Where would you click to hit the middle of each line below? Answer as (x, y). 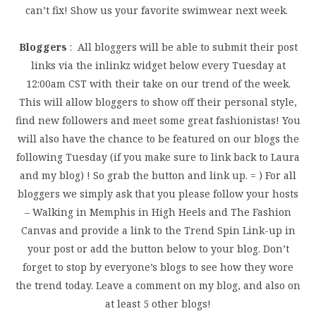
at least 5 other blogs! (158, 303)
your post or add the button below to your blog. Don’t (158, 248)
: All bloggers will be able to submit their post (182, 47)
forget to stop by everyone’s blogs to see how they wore (158, 267)
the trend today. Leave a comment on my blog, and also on (158, 285)
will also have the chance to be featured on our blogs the (158, 138)
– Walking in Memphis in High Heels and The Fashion (158, 212)
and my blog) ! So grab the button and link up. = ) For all (158, 175)
